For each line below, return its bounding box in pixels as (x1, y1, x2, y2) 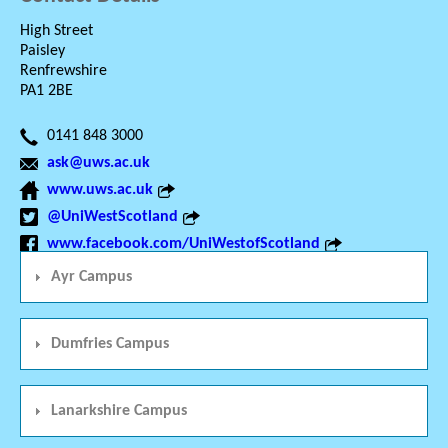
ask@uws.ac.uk (47, 155, 150, 172)
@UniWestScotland (47, 209, 178, 226)
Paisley (20, 43, 65, 60)
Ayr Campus (51, 269, 132, 286)
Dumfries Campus (51, 336, 169, 353)
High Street (20, 23, 93, 40)
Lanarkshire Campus (51, 403, 187, 420)
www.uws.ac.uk (47, 182, 153, 199)
